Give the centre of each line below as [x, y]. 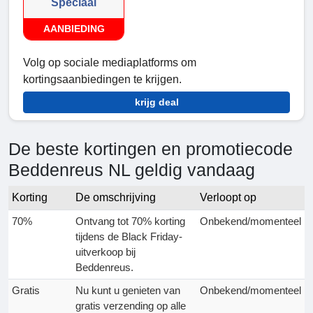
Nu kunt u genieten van [128, 291]
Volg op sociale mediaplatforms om [110, 63]
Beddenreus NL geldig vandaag [132, 170]
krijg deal [156, 102]
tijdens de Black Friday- [129, 237]
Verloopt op [228, 198]
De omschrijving [116, 198]
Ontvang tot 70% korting [130, 221]
